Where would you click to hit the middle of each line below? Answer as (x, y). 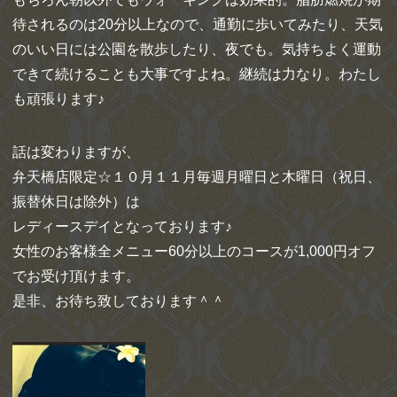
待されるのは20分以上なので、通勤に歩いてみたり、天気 (198, 24)
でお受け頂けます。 (76, 276)
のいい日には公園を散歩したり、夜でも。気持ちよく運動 (197, 49)
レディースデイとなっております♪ (122, 226)
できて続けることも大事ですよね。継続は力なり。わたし (197, 74)
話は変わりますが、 (76, 152)
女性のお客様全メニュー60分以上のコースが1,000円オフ (194, 251)
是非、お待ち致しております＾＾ (119, 300)
